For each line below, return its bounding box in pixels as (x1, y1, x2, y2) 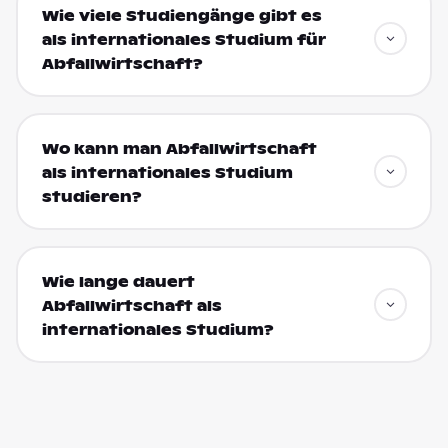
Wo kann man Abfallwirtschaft (41, 139, 317, 158)
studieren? (41, 187, 142, 206)
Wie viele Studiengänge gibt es (41, 6, 322, 25)
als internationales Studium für (41, 30, 326, 49)
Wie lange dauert (41, 272, 195, 291)
